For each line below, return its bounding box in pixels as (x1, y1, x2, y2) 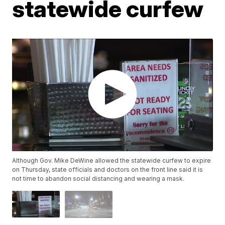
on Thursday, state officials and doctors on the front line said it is (12, 166, 203, 174)
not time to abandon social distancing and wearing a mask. (12, 175, 185, 183)
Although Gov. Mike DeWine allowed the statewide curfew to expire (12, 157, 211, 165)
